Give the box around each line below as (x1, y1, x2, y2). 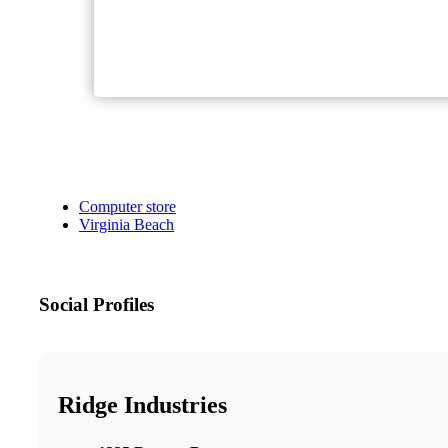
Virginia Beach (79, 216, 174, 234)
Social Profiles (39, 294, 154, 316)
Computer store (79, 198, 176, 216)
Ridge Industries (58, 392, 227, 418)
